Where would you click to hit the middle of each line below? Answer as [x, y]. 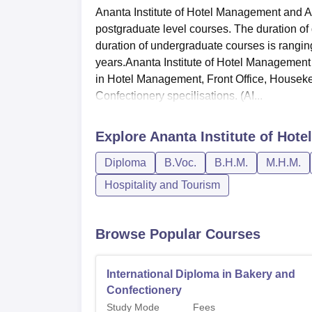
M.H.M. [283, 162]
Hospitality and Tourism [162, 185]
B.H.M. [231, 162]
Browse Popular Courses [178, 234]
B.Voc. [180, 162]
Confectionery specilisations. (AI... [179, 95]
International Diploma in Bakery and [201, 274]
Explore [123, 136]
